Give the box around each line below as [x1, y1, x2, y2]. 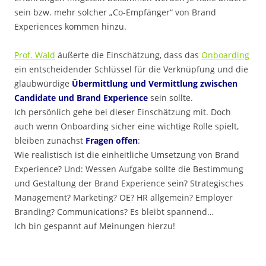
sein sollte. [148, 91, 193, 103]
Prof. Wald [14, 49, 55, 61]
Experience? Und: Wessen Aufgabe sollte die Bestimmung [14, 163, 243, 175]
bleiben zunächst [14, 134, 85, 146]
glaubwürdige [14, 77, 72, 89]
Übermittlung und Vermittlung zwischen [72, 77, 237, 89]
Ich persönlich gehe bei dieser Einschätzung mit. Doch [14, 106, 231, 118]
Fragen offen [85, 134, 138, 146]
